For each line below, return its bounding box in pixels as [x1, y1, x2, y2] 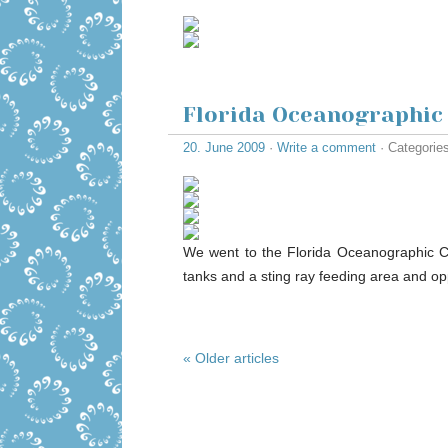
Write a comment [277, 140, 376, 155]
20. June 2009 [183, 140, 265, 155]
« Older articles [183, 350, 279, 366]
